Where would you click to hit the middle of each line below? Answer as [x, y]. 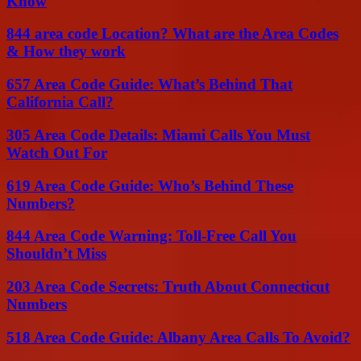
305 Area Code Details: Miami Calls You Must [158, 135]
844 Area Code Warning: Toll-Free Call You [151, 236]
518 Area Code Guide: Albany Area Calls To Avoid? [178, 337]
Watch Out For [57, 152]
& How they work [66, 52]
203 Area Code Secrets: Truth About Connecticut [168, 287]
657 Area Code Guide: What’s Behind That [149, 85]
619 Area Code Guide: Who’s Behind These [150, 185]
